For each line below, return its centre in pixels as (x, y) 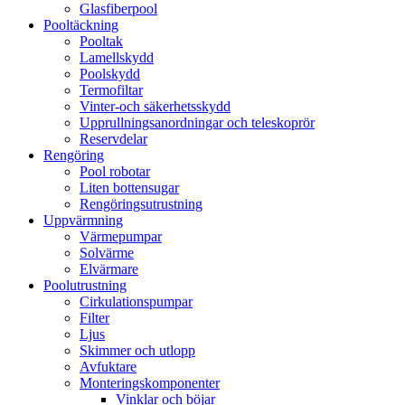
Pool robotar (115, 172)
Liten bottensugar (129, 188)
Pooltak (101, 42)
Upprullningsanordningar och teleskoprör (197, 123)
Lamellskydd (117, 58)
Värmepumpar (121, 237)
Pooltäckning (81, 25)
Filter (94, 318)
